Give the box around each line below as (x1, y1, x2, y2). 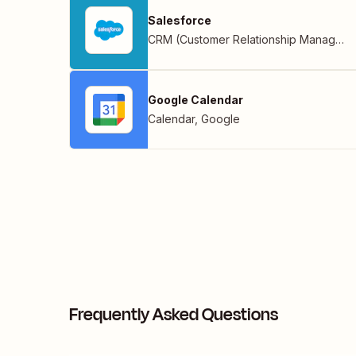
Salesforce (148, 13, 211, 27)
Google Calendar (148, 92, 243, 106)
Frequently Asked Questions (69, 301, 278, 327)
